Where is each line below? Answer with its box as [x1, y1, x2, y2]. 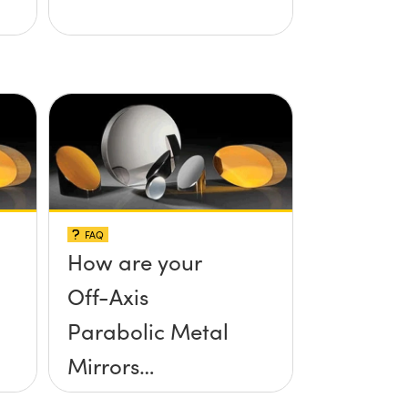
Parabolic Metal [66, 315, 229, 345]
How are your [66, 246, 202, 276]
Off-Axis [66, 280, 148, 311]
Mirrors [66, 350, 139, 380]
